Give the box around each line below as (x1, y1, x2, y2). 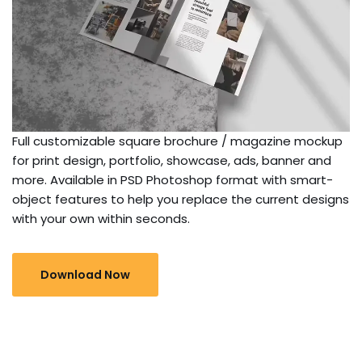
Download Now (40, 267, 130, 284)
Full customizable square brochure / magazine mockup (12, 133, 343, 150)
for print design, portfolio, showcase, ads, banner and (12, 152, 331, 170)
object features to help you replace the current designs (12, 191, 349, 208)
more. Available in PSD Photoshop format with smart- (12, 171, 333, 189)
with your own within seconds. (12, 210, 190, 228)
